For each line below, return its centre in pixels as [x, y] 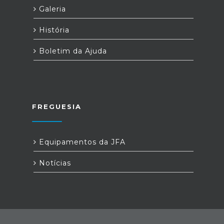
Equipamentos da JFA [81, 142]
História [53, 30]
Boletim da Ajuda [72, 51]
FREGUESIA [57, 106]
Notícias [54, 163]
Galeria [51, 9]
